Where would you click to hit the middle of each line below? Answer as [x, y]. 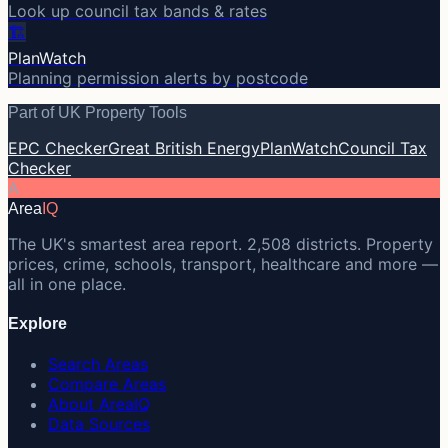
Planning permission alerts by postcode [158, 77]
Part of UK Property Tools [97, 112]
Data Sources [99, 424]
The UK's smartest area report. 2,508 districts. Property [220, 243]
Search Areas [98, 364]
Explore [37, 324]
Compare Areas [107, 384]
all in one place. [67, 283]
